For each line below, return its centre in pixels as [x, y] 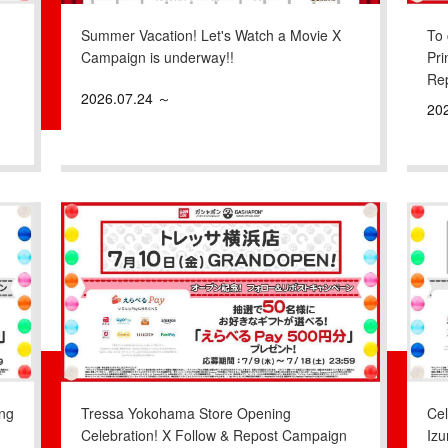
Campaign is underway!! [157, 56]
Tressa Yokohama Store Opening [185, 412]
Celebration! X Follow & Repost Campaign [213, 434]
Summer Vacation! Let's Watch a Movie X [210, 34]
